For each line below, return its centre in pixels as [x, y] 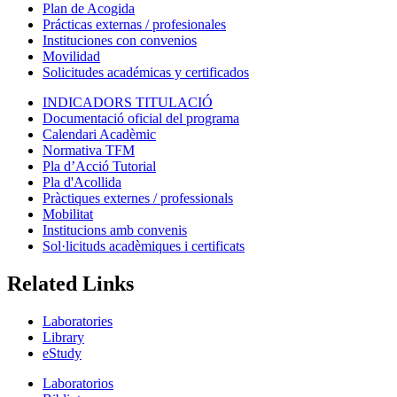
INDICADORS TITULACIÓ [128, 102]
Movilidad [71, 56]
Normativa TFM [89, 150]
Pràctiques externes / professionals [138, 198]
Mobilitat [68, 214]
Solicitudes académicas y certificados [146, 72]
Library [63, 337]
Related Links [70, 283]
